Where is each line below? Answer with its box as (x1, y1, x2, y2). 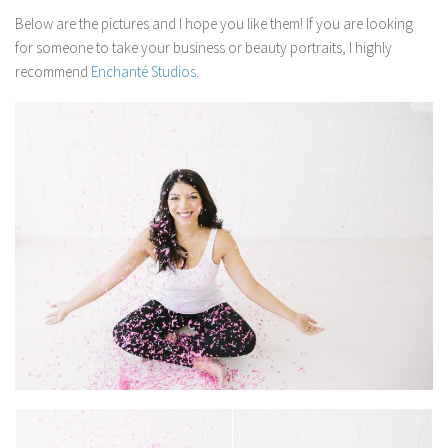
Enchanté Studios (91, 62, 196, 81)
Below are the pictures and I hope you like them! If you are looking (15, 14, 413, 33)
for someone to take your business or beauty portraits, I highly (15, 38, 392, 57)
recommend (15, 62, 91, 81)
